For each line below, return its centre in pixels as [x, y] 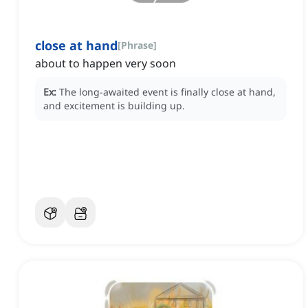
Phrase [137, 45]
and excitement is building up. [114, 106]
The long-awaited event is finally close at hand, [167, 92]
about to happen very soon [106, 64]
